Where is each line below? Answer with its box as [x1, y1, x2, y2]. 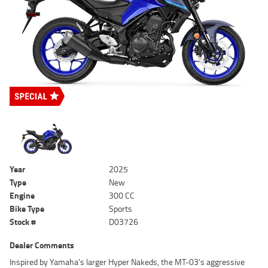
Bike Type [10, 202, 44, 215]
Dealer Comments [10, 239, 74, 252]
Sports [109, 202, 133, 215]
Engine [10, 189, 35, 202]
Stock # [10, 215, 36, 229]
